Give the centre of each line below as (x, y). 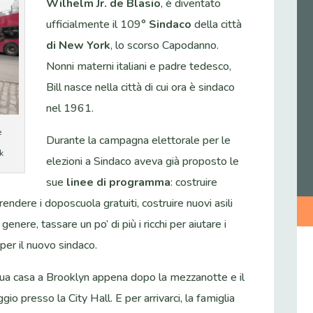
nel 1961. (70, 109)
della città (217, 25)
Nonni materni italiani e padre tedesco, (139, 67)
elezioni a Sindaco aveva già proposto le (143, 162)
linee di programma (119, 183)
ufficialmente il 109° (98, 25)
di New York (79, 46)
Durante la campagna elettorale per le (139, 141)
